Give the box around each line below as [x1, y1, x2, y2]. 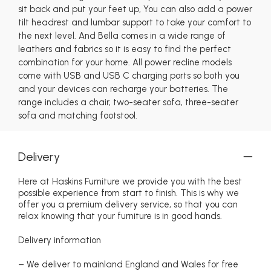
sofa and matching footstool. [18, 109, 137, 121]
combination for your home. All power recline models [18, 56, 232, 68]
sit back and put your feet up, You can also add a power [18, 3, 252, 15]
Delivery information [18, 234, 101, 246]
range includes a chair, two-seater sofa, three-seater [18, 96, 238, 108]
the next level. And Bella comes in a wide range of [18, 30, 226, 41]
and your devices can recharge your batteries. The [18, 83, 228, 94]
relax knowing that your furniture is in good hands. [18, 210, 222, 221]
